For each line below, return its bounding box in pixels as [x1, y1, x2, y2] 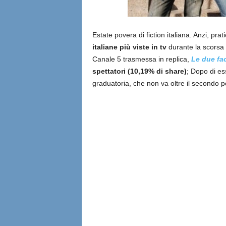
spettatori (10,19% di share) [92, 67, 187, 75]
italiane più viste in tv [92, 43, 166, 51]
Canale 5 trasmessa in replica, [92, 55, 191, 63]
